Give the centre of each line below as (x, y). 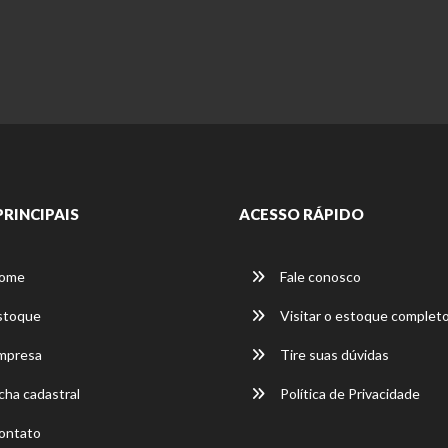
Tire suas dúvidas (333, 355)
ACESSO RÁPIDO (301, 214)
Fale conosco (319, 277)
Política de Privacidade (348, 394)
